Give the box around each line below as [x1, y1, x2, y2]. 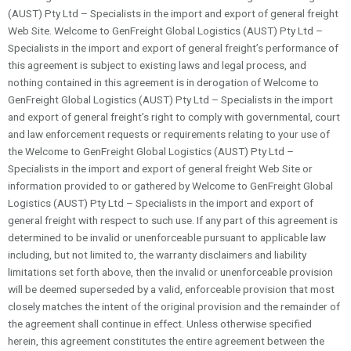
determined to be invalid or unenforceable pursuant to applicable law [8, 230, 326, 244]
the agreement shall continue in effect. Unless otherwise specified [8, 317, 312, 330]
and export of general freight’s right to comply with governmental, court [8, 110, 340, 123]
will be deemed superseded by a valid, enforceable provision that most [8, 282, 335, 295]
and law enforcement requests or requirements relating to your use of [8, 127, 330, 140]
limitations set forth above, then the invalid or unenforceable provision [8, 265, 333, 278]
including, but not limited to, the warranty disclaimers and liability [8, 248, 306, 261]
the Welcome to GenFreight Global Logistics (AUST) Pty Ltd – [8, 144, 294, 157]
